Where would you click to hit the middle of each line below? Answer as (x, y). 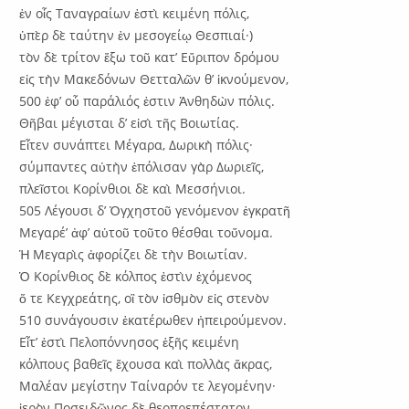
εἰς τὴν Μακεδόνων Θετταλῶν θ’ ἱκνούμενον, (154, 79)
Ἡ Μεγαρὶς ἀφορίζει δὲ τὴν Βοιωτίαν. (134, 254)
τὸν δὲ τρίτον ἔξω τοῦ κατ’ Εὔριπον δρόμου (150, 57)
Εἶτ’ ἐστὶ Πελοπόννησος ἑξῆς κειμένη (130, 341)
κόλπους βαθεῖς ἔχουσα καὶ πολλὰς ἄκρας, (146, 363)
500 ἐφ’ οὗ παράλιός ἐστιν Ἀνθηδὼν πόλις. (147, 100)
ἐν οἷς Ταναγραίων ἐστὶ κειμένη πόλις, (135, 13)
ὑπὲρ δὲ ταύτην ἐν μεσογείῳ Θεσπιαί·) (136, 35)
